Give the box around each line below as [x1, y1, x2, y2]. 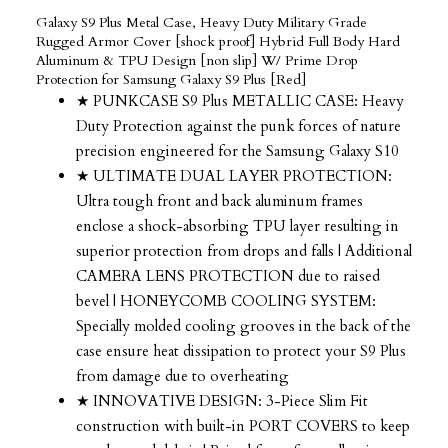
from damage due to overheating [76, 365, 289, 386]
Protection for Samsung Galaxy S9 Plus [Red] [36, 69, 306, 89]
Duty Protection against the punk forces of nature [76, 115, 401, 136]
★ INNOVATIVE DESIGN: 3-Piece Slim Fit [76, 390, 368, 411]
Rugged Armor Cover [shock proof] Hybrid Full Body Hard [36, 31, 400, 51]
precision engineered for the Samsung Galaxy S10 [76, 140, 399, 161]
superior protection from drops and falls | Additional [76, 240, 412, 261]
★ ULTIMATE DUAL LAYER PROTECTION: [76, 165, 392, 186]
